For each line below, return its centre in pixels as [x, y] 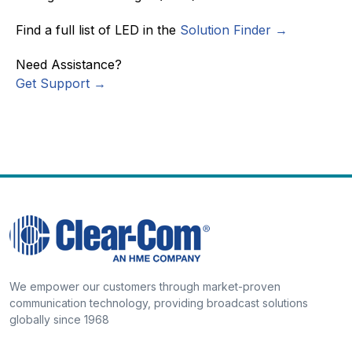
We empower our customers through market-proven [145, 286]
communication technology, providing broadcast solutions [159, 302]
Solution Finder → [234, 29]
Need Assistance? [69, 64]
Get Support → [61, 83]
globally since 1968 [59, 319]
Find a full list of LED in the [98, 29]
